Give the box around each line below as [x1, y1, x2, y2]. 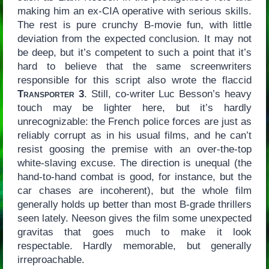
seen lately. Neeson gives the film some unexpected [17, 212, 252, 224]
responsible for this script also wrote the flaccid [17, 74, 252, 86]
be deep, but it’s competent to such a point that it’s [17, 46, 252, 58]
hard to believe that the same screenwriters [17, 60, 252, 72]
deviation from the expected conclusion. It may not [17, 32, 252, 44]
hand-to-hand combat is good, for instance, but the [17, 171, 252, 183]
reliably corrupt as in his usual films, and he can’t [17, 129, 252, 141]
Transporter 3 [17, 88, 84, 100]
